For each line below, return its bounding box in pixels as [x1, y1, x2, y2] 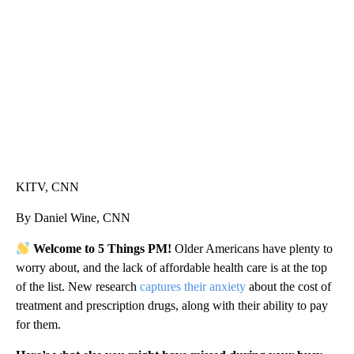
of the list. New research [16, 280, 140, 294]
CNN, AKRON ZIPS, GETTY [29, 3, 146, 15]
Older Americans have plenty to [175, 242, 333, 256]
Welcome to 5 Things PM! [33, 242, 175, 256]
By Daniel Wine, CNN [16, 211, 130, 225]
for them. [16, 318, 61, 332]
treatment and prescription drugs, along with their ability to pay [16, 299, 328, 313]
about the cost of [246, 280, 331, 294]
